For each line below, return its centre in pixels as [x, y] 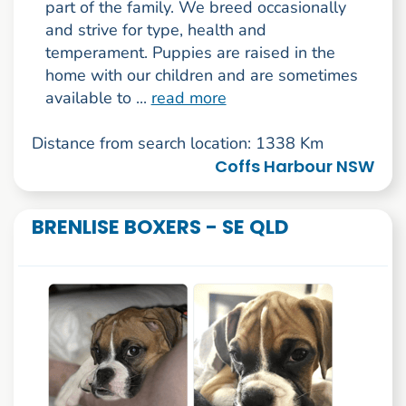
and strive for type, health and [155, 30]
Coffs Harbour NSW [295, 167]
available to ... [98, 98]
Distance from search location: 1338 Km [177, 144]
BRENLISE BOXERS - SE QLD [159, 227]
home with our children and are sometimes [201, 76]
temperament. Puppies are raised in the [190, 53]
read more [188, 98]
